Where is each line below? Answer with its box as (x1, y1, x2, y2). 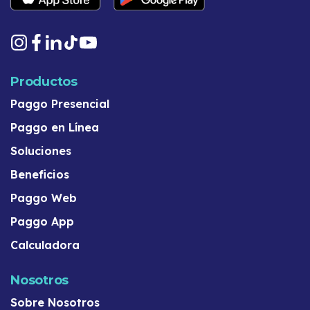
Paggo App (10, 214, 74, 228)
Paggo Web (10, 190, 77, 205)
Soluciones (10, 143, 71, 158)
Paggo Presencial (10, 96, 109, 111)
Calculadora (10, 237, 80, 252)
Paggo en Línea (10, 120, 99, 134)
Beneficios (10, 167, 69, 181)
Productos (10, 73, 77, 89)
